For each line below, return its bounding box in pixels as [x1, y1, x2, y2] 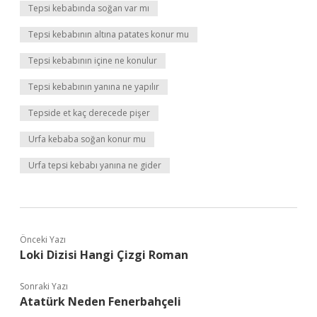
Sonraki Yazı [20, 280, 68, 292]
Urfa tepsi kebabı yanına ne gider [28, 159, 161, 171]
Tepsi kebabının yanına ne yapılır [28, 81, 159, 93]
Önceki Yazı [20, 234, 66, 246]
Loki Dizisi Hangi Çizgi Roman [20, 247, 188, 263]
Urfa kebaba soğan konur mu [28, 133, 146, 145]
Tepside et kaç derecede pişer [28, 107, 150, 119]
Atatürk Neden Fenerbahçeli [20, 294, 181, 309]
